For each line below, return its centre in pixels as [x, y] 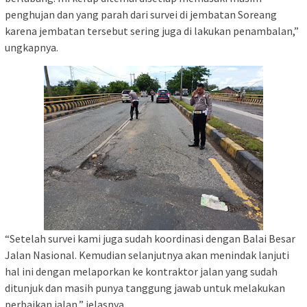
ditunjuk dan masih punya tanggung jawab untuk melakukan [145, 287]
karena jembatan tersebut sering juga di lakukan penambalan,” [152, 30]
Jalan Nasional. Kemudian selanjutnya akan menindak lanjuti [147, 255]
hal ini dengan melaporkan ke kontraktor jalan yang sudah [141, 271]
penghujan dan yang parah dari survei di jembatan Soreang [141, 14]
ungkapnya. [32, 47]
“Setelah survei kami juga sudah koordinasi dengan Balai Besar [150, 238]
